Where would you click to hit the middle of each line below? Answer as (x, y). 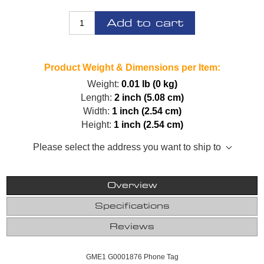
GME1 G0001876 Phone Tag (132, 257)
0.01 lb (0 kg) (149, 84)
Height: (96, 124)
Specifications (132, 206)
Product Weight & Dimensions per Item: (132, 67)
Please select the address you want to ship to (127, 147)
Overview (132, 185)
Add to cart (145, 23)
